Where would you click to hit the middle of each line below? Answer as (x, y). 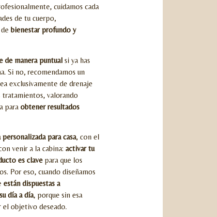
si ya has (76, 60)
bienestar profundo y (43, 30)
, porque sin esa (58, 195)
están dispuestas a (32, 183)
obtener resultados (50, 107)
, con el (88, 137)
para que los (62, 160)
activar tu (80, 148)
